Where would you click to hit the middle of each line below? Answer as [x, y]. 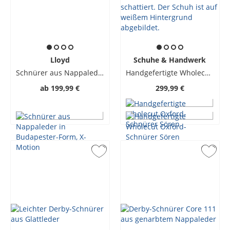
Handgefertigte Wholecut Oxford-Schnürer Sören [207, 73]
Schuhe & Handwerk [170, 60]
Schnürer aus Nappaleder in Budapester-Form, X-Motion [101, 73]
